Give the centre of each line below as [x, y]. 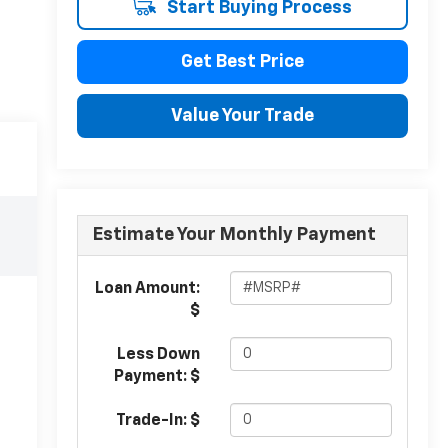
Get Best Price [242, 61]
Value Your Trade [242, 115]
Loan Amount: [147, 289]
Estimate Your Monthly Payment [234, 235]
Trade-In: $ [157, 421]
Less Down [158, 355]
